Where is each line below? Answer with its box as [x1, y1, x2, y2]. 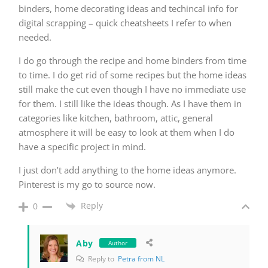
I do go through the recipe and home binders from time [19, 54, 246, 67]
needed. [19, 31, 51, 44]
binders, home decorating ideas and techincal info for [19, 2, 238, 15]
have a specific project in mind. [19, 141, 146, 153]
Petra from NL [118, 254, 165, 264]
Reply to [86, 254, 118, 264]
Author [108, 239, 128, 248]
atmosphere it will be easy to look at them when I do [19, 126, 234, 139]
